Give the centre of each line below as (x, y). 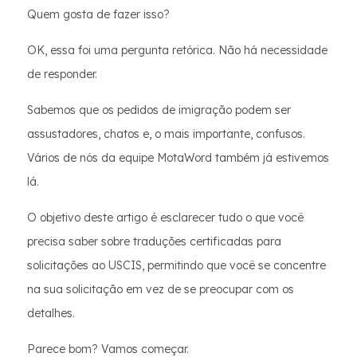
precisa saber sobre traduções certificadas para (154, 241)
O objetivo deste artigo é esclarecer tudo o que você (165, 218)
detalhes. (51, 313)
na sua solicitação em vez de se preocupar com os (161, 289)
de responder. (62, 74)
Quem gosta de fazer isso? (98, 14)
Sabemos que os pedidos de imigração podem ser (159, 110)
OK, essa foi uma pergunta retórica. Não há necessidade (177, 50)
